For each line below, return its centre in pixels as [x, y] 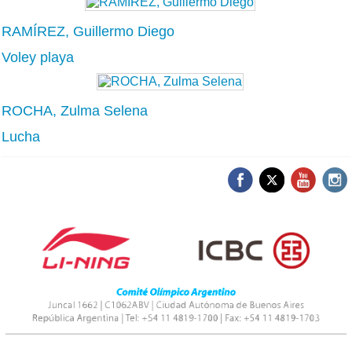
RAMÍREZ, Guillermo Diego [88, 31]
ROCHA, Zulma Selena [75, 110]
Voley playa [38, 57]
